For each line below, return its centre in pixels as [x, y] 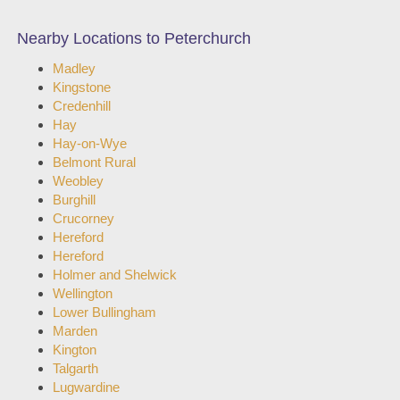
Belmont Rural [94, 162]
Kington [75, 350]
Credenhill [82, 106]
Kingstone [82, 87]
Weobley [78, 181]
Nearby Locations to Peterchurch [134, 38]
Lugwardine [86, 387]
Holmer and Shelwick [115, 275]
